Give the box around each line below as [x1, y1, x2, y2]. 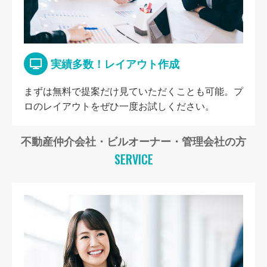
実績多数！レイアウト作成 [48, 58, 179, 71]
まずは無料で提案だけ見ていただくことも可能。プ [24, 86, 243, 97]
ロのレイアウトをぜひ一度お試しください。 [24, 101, 215, 112]
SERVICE [114, 150, 153, 169]
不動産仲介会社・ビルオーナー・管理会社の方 [21, 136, 246, 148]
